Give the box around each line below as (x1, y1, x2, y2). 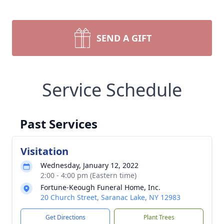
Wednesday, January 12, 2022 (40, 160, 138, 170)
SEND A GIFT (96, 32, 151, 44)
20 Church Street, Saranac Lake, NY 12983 (40, 192, 180, 202)
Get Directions (45, 213, 85, 221)
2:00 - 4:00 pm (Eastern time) (40, 170, 136, 180)
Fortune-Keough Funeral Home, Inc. (40, 182, 160, 192)
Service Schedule (42, 77, 182, 102)
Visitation (20, 144, 68, 158)
